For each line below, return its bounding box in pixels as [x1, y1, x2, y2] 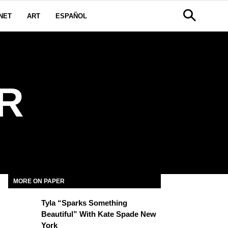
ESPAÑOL [55, 12, 87, 20]
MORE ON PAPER [13, 178, 65, 185]
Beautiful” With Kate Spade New [41, 210, 156, 218]
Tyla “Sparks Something [41, 198, 127, 207]
